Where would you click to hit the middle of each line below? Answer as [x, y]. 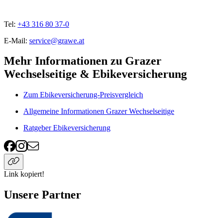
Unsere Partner [43, 195]
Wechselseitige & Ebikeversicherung [95, 74]
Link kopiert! [24, 174]
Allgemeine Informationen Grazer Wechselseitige [99, 111]
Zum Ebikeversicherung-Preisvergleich [83, 95]
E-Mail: [16, 40]
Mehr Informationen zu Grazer [83, 61]
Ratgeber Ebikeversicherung [67, 128]
